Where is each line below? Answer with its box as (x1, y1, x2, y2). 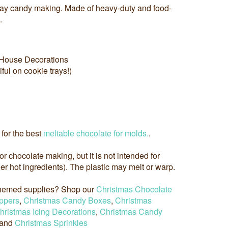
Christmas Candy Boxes (23, 194, 111, 207)
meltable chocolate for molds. (43, 127, 149, 139)
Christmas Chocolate (96, 183, 172, 195)
